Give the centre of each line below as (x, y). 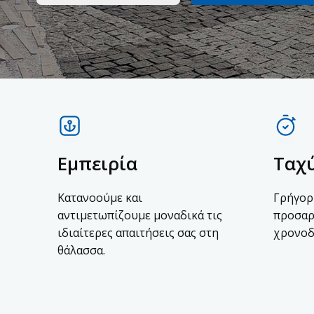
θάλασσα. (81, 250)
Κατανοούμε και (100, 198)
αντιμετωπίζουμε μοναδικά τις (140, 215)
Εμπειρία (97, 163)
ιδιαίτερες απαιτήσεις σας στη (138, 233)
